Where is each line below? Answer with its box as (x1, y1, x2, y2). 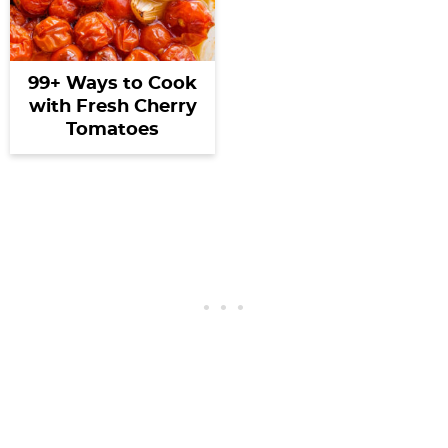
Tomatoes (66, 120, 160, 139)
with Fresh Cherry (28, 97, 197, 116)
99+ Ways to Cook (28, 74, 198, 93)
